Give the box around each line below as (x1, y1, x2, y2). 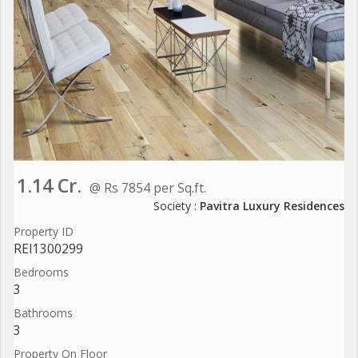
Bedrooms (14, 264, 69, 280)
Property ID (14, 223, 74, 239)
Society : (153, 197, 200, 213)
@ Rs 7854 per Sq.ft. (89, 178, 206, 197)
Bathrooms (14, 304, 73, 320)
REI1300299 (14, 240, 83, 257)
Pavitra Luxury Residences (200, 197, 344, 213)
